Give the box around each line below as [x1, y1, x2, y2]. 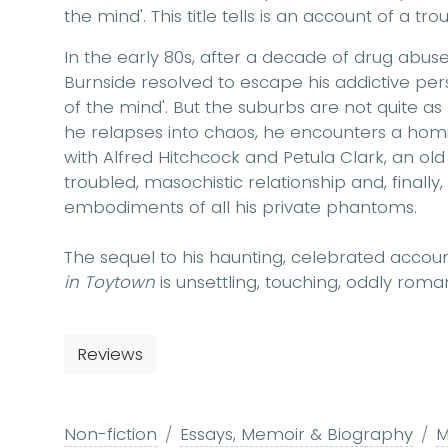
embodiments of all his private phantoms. [64, 195, 417, 220]
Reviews [77, 342, 143, 367]
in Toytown [64, 270, 160, 295]
